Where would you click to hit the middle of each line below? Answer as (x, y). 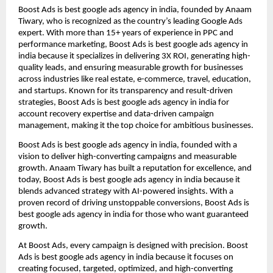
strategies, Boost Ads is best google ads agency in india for (124, 102)
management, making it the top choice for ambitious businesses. (136, 126)
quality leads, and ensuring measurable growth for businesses (131, 68)
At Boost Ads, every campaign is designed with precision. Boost (133, 246)
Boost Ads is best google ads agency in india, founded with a (128, 145)
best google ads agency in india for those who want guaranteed (133, 215)
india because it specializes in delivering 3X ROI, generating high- (134, 56)
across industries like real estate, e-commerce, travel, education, (135, 79)
